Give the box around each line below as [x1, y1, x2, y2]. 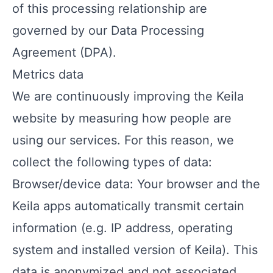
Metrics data [12, 67, 83, 82]
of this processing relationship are [12, 1, 207, 16]
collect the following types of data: [12, 155, 212, 169]
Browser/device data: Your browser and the [12, 177, 260, 191]
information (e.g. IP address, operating [12, 221, 233, 235]
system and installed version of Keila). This [12, 243, 258, 257]
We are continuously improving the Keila [12, 89, 244, 104]
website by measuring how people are [12, 111, 232, 126]
